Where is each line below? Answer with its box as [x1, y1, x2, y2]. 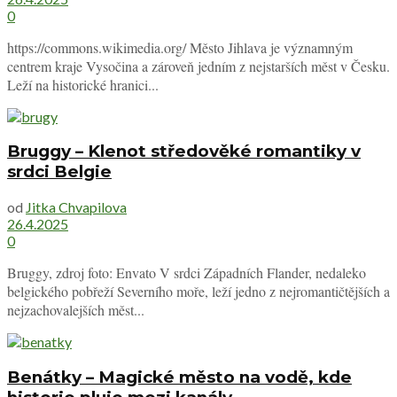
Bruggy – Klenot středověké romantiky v [7, 141, 361, 162]
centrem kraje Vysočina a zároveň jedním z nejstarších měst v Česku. [7, 56, 390, 75]
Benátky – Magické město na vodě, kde [7, 366, 352, 387]
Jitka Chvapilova [26, 198, 127, 216]
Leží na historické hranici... [7, 74, 159, 94]
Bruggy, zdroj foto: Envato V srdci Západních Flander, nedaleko [7, 263, 366, 283]
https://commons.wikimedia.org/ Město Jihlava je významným [7, 37, 353, 57]
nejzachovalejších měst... [7, 300, 144, 320]
